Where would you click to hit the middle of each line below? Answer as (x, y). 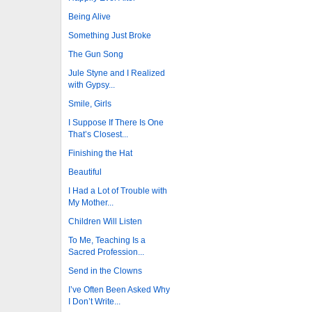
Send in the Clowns (105, 271)
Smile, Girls (90, 103)
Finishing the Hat (100, 153)
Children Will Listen (105, 221)
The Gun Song (96, 54)
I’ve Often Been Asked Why (119, 289)
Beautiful (85, 172)
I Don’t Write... (94, 301)
